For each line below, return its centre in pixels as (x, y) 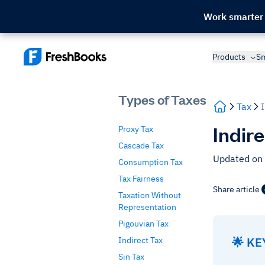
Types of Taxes (162, 99)
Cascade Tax (141, 146)
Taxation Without (150, 195)
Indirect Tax (140, 240)
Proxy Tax (136, 129)
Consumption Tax (151, 162)
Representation (147, 207)
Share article (236, 189)
